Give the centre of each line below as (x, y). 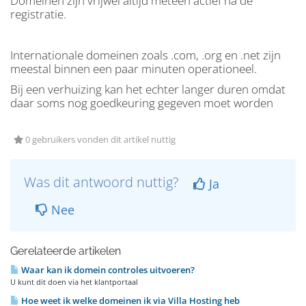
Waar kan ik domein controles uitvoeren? (107, 270)
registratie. (38, 14)
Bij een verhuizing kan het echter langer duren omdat (148, 89)
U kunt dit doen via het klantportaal (74, 282)
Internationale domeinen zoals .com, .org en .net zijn (145, 55)
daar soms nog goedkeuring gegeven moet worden (142, 103)
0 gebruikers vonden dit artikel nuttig (99, 140)
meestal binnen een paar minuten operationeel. (134, 69)
